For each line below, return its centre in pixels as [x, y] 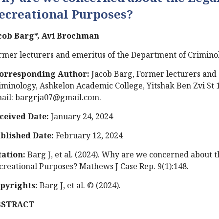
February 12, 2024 [88, 135]
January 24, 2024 [81, 116]
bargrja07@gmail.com [57, 97]
